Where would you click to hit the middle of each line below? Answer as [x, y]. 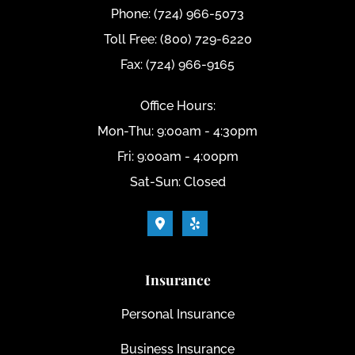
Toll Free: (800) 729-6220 [177, 40]
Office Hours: [177, 106]
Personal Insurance [177, 315]
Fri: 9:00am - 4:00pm [177, 157]
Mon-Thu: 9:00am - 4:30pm [177, 132]
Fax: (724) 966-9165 [177, 65]
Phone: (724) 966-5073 [177, 14]
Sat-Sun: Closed [177, 182]
